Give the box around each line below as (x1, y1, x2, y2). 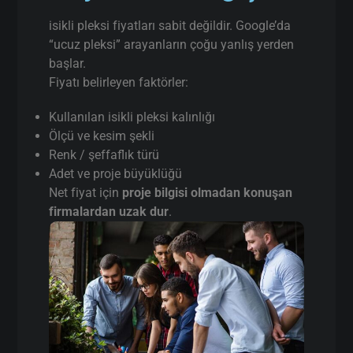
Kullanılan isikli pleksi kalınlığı (49, 109, 216, 124)
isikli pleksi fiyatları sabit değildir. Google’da (49, 17, 292, 33)
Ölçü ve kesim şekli (49, 128, 155, 143)
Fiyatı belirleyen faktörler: (49, 74, 189, 90)
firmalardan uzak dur (49, 203, 169, 219)
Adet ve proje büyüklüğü (49, 165, 183, 181)
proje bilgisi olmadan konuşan (122, 184, 293, 200)
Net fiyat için (49, 184, 123, 200)
